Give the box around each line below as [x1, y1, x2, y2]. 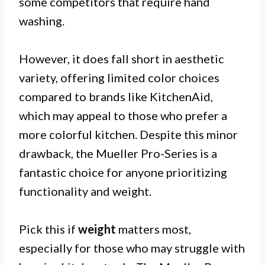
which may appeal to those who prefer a [19, 108, 227, 122]
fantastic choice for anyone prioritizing [19, 164, 227, 179]
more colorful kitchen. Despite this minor [19, 127, 238, 141]
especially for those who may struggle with [19, 240, 245, 255]
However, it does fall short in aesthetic [19, 51, 224, 66]
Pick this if [19, 221, 78, 236]
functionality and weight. [19, 183, 151, 198]
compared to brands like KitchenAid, [19, 89, 213, 104]
